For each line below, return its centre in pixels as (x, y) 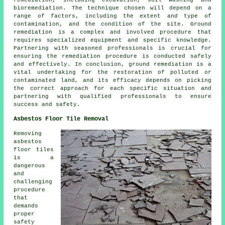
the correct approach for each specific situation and (113, 89)
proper (24, 214)
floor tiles (34, 150)
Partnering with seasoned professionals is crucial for (113, 48)
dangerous (30, 166)
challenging (33, 182)
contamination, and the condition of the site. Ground (113, 24)
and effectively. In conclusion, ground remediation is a (113, 65)
